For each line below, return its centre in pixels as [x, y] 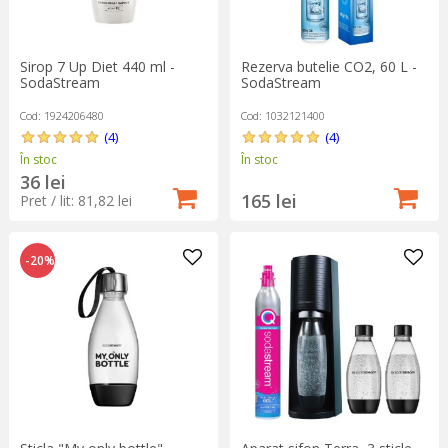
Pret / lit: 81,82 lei [75, 200]
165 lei [268, 200]
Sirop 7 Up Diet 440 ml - [97, 66]
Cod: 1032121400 [282, 115]
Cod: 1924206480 [61, 115]
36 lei [42, 181]
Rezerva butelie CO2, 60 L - [328, 66]
